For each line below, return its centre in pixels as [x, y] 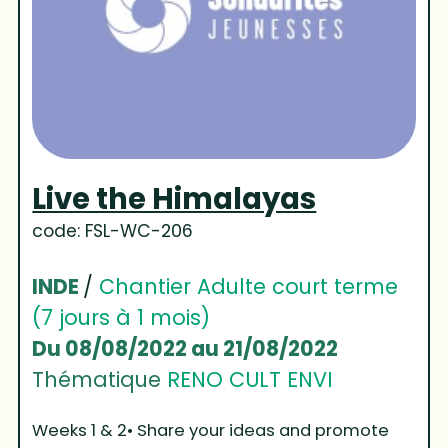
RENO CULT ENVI [250, 380]
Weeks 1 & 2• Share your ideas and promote [211, 431]
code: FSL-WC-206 [113, 231]
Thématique [100, 380]
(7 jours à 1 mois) [121, 318]
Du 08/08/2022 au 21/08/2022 [185, 349]
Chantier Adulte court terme [249, 287]
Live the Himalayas [174, 199]
